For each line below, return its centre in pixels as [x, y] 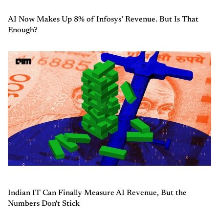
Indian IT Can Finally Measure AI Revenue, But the [97, 193]
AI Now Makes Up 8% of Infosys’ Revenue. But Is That [103, 19]
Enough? [22, 30]
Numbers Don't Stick [44, 204]
